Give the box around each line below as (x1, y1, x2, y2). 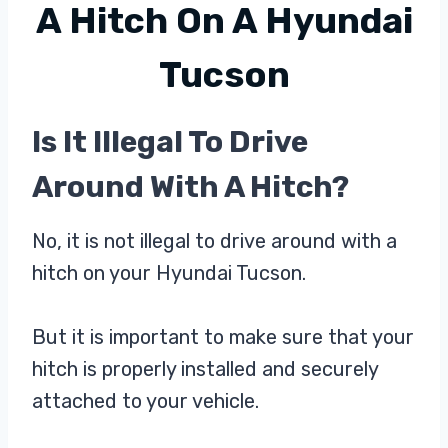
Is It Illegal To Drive (32, 123, 308, 160)
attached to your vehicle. (32, 388, 259, 413)
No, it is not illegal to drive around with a (32, 228, 397, 253)
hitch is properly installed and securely (32, 356, 378, 381)
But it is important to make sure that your (32, 324, 414, 349)
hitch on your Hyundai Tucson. (32, 260, 306, 285)
